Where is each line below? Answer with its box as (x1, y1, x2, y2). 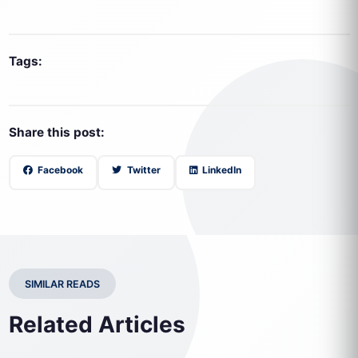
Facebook (35, 164, 83, 176)
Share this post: (8, 125, 105, 140)
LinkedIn (200, 164, 241, 176)
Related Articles (8, 311, 185, 338)
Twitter (124, 164, 161, 176)
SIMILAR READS (24, 278, 100, 290)
